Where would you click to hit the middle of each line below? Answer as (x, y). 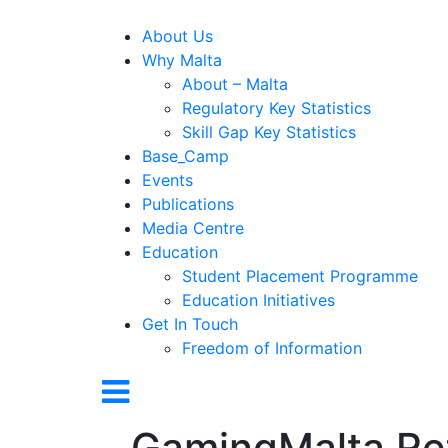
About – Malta (235, 84)
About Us (177, 36)
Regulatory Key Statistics (276, 108)
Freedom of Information (272, 348)
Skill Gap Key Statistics (269, 132)
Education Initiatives (258, 300)
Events (167, 180)
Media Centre (193, 228)
